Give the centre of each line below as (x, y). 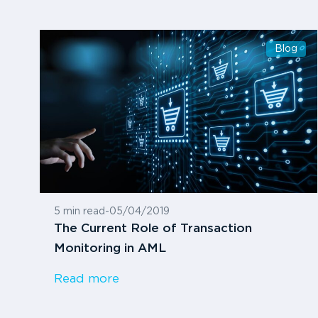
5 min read (79, 212)
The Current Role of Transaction (153, 229)
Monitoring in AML (110, 249)
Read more (87, 280)
